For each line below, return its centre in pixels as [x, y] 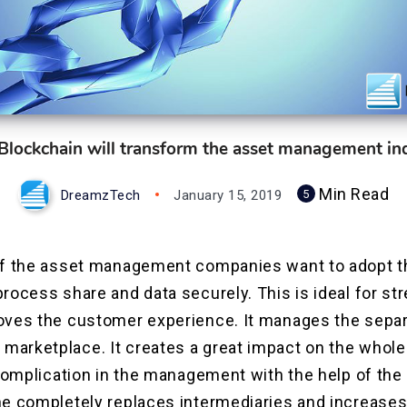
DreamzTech [100, 195]
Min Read [352, 194]
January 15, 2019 [228, 195]
